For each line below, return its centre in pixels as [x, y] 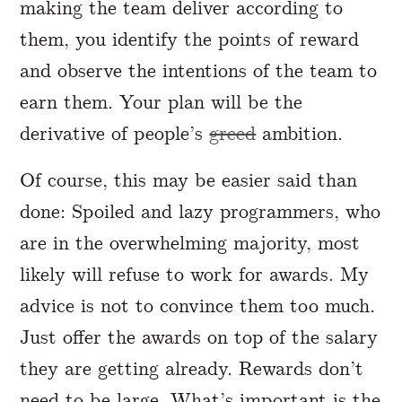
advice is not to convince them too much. [198, 305]
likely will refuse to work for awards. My [195, 274]
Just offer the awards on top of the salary [199, 336]
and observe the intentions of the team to [199, 70]
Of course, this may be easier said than [189, 179]
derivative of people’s [115, 133]
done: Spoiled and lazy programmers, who [201, 211]
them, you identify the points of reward [190, 39]
